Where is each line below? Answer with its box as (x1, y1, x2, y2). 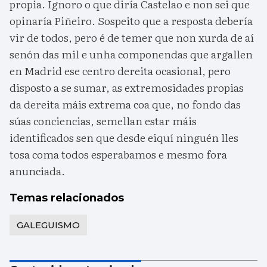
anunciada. (10, 162, 65, 179)
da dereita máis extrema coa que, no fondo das (10, 95, 241, 112)
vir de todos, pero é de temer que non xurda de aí (10, 29, 254, 45)
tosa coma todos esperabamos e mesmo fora (10, 145, 227, 162)
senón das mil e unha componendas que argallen (10, 45, 253, 62)
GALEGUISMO (17, 219, 80, 231)
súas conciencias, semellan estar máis (10, 112, 197, 129)
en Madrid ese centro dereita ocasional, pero (10, 62, 231, 79)
